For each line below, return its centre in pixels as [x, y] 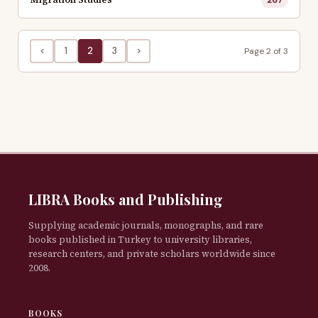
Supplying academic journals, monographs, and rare [146, 225]
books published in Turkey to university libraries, [140, 239]
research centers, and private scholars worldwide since [152, 253]
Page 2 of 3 [266, 51]
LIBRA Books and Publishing [126, 199]
